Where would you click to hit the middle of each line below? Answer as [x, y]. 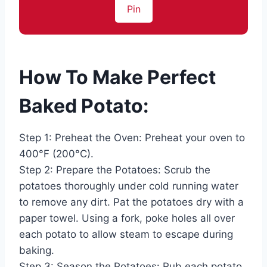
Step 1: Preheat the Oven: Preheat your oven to [132, 138]
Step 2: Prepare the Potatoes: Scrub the [115, 170]
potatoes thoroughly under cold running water [129, 186]
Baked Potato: [84, 106]
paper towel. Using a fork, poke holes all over [127, 218]
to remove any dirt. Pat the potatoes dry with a [131, 202]
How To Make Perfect [117, 77]
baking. [37, 251]
